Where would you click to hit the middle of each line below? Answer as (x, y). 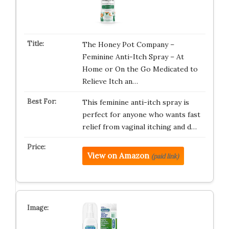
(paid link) (165, 156)
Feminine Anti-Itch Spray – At (133, 57)
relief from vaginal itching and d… (139, 127)
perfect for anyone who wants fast (141, 114)
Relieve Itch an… (110, 81)
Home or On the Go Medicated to (140, 69)
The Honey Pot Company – (128, 44)
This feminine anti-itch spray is (135, 102)
